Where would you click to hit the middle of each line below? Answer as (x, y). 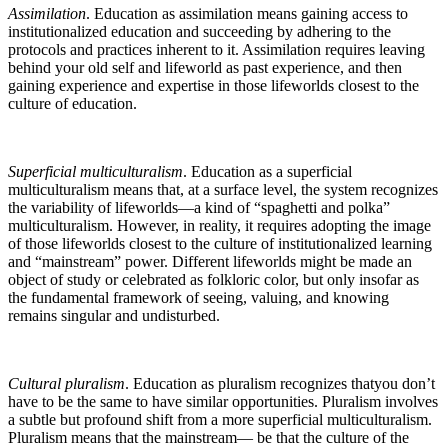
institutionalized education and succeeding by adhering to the (199, 31)
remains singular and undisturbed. (114, 315)
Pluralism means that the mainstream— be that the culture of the (208, 437)
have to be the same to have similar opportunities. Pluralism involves (223, 401)
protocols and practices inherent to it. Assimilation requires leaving (216, 49)
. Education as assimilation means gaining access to (247, 13)
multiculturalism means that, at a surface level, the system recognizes (223, 189)
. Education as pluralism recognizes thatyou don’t (280, 383)
